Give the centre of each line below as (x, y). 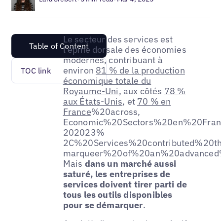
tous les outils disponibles (118, 194)
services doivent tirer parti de (125, 184)
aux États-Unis (93, 101)
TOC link (36, 70)
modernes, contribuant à (113, 60)
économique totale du (107, 80)
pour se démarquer (103, 205)
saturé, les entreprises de (117, 174)
